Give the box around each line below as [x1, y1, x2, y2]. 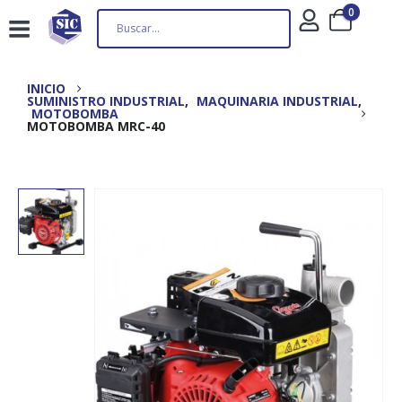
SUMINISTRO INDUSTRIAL [27, 92, 185, 109]
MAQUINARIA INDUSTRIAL [197, 92, 358, 109]
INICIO [27, 80, 66, 97]
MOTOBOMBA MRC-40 [27, 118, 165, 135]
